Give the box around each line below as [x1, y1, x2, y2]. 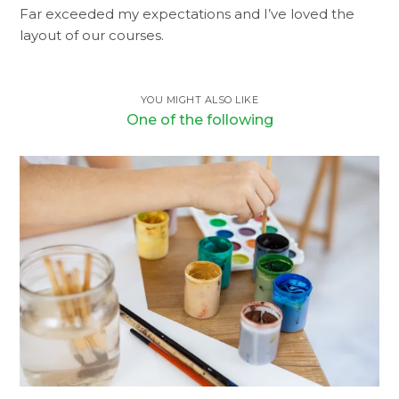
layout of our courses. [20, 27, 165, 45]
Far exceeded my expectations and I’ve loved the [20, 5, 355, 23]
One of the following [126, 111, 273, 129]
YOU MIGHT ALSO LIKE [140, 94, 259, 107]
